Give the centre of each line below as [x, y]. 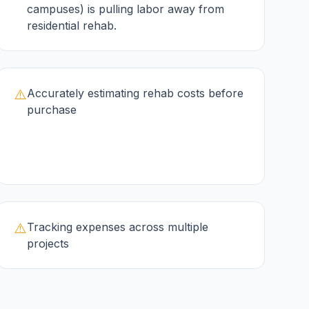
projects [48, 243]
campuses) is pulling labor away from [125, 9]
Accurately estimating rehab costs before [135, 93]
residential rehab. [71, 26]
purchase [51, 110]
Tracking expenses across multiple [117, 227]
